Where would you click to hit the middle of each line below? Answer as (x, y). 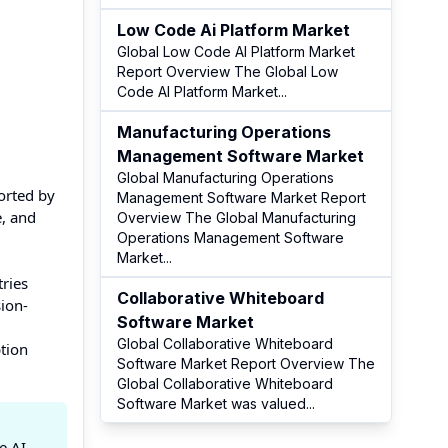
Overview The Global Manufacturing (236, 217)
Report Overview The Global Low (227, 71)
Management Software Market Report (241, 197)
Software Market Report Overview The (246, 363)
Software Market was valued (211, 403)
